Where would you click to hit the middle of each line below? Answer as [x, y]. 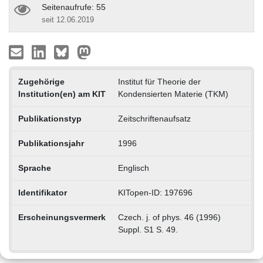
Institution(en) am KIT [62, 94]
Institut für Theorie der [159, 81]
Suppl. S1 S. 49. [148, 229]
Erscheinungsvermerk [62, 217]
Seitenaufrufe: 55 [74, 7]
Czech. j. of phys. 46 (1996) [169, 217]
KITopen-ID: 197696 [155, 192]
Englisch [133, 168]
